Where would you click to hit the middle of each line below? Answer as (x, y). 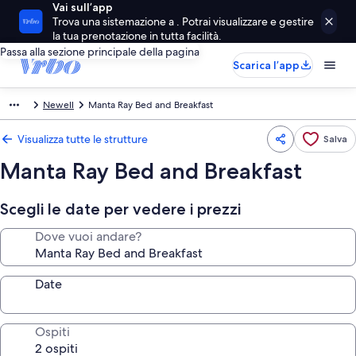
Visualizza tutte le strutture (83, 139)
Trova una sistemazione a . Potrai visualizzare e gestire (184, 21)
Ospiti (52, 332)
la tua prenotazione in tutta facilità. (137, 36)
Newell (58, 105)
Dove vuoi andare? (88, 236)
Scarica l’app (266, 65)
